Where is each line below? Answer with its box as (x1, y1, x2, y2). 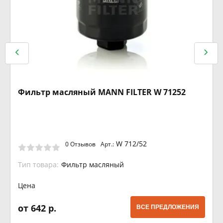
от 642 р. (18, 202, 56, 214)
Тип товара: (18, 160, 59, 169)
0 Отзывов (65, 139, 96, 148)
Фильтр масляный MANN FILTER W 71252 (18, 87, 186, 98)
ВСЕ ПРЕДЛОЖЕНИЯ (136, 204, 199, 211)
